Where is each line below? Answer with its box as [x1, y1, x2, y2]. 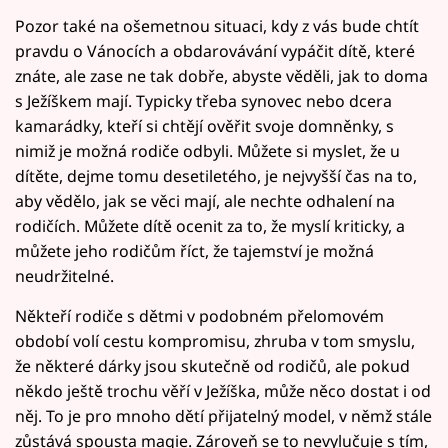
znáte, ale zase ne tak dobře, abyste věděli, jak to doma [15, 65, 428, 88]
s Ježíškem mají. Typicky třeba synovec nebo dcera [15, 90, 392, 113]
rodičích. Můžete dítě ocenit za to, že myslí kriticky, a [15, 215, 405, 238]
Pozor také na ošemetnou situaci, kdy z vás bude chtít [15, 15, 419, 38]
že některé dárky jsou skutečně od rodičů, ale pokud [15, 355, 410, 378]
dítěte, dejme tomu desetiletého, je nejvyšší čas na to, [15, 165, 417, 188]
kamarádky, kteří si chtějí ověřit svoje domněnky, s [15, 115, 394, 138]
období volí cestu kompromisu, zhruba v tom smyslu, [15, 330, 415, 353]
